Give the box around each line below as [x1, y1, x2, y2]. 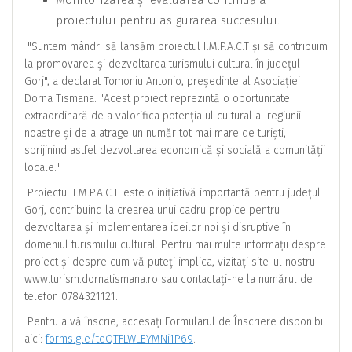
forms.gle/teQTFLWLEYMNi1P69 [46, 332, 193, 346]
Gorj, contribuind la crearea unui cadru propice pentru [24, 203, 280, 217]
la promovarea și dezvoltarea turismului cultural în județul [24, 57, 300, 71]
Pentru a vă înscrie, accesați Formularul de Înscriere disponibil [24, 314, 326, 328]
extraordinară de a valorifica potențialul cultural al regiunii [24, 108, 301, 123]
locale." [24, 160, 60, 174]
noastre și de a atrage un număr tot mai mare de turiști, [24, 126, 286, 140]
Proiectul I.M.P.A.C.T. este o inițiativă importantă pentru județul [24, 185, 321, 200]
